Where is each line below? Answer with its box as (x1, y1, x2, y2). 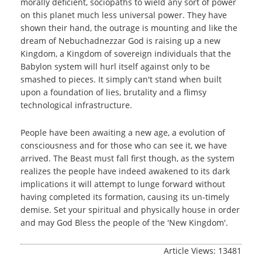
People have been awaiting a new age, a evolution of (20, 127, 225, 138)
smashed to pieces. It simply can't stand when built (20, 74, 222, 85)
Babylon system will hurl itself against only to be (20, 61, 210, 72)
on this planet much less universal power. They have (20, 9, 227, 20)
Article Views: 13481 (164, 245, 242, 256)
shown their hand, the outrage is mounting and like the (20, 22, 237, 33)
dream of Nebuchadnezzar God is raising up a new (20, 35, 220, 46)
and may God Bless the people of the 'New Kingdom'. (20, 217, 228, 228)
